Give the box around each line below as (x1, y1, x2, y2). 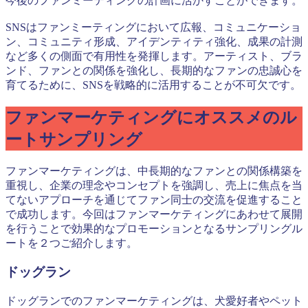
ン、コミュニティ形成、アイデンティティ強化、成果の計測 (5, 35, 302, 47)
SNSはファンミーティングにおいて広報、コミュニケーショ (5, 21, 301, 33)
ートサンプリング (5, 130, 142, 148)
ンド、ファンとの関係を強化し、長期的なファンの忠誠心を (5, 64, 302, 76)
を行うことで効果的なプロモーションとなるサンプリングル (5, 222, 302, 234)
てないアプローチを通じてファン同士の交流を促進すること (5, 193, 302, 206)
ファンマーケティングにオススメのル (5, 108, 297, 126)
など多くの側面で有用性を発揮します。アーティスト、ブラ (5, 49, 302, 62)
